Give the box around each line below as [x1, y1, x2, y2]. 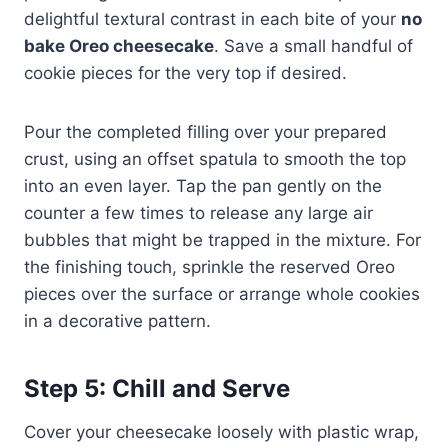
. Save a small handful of [214, 35, 413, 56]
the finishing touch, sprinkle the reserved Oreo [24, 256, 395, 277]
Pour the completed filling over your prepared [24, 121, 387, 142]
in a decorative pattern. [24, 310, 211, 331]
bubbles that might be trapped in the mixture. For [24, 229, 421, 250]
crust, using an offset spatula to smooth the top [24, 148, 406, 169]
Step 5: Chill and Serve [24, 373, 290, 403]
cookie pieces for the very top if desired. [24, 62, 347, 83]
